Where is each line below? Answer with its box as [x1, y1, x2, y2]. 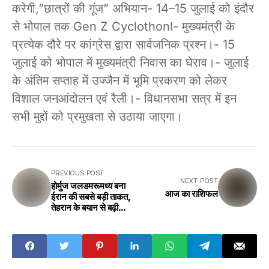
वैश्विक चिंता [51, 212, 87, 224]
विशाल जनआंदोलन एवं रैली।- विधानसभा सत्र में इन [12, 91, 237, 106]
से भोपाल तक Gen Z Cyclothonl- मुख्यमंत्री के [12, 19, 235, 34]
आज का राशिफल [165, 187, 218, 199]
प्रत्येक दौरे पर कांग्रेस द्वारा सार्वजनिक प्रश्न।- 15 [12, 37, 235, 52]
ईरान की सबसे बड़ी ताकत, [51, 190, 131, 202]
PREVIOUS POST [51, 168, 104, 177]
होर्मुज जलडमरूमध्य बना [51, 180, 125, 192]
